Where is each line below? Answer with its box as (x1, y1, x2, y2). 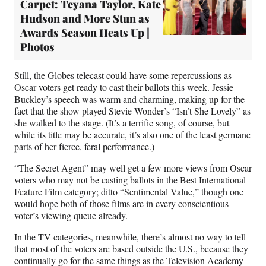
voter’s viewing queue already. (14, 209, 128, 222)
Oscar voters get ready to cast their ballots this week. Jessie (14, 81, 233, 94)
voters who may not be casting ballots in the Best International (14, 173, 246, 186)
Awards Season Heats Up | (20, 26, 150, 40)
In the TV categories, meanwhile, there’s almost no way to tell (14, 230, 246, 243)
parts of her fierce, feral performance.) (14, 140, 154, 153)
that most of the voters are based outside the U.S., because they (14, 242, 248, 255)
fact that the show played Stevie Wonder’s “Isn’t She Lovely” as (14, 104, 251, 118)
